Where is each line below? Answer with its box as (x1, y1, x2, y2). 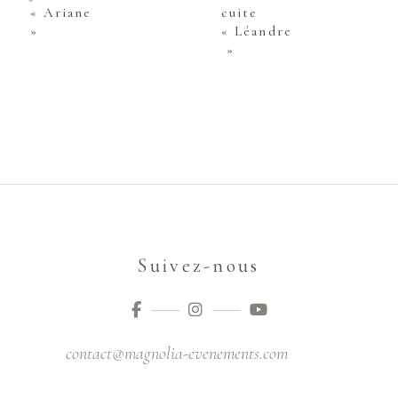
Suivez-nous (138, 254, 260, 278)
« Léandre (220, 23, 292, 40)
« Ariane (29, 4, 98, 21)
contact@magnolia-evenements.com (66, 343, 288, 365)
